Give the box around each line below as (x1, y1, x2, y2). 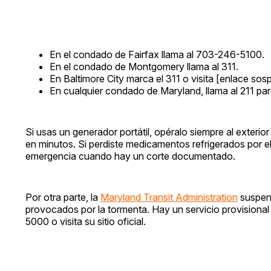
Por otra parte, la (25, 191, 100, 204)
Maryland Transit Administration (100, 191, 238, 204)
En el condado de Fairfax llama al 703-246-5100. (50, 48, 264, 61)
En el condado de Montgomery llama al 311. (50, 60, 238, 73)
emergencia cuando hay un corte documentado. (25, 150, 235, 163)
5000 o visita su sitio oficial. (25, 215, 146, 228)
